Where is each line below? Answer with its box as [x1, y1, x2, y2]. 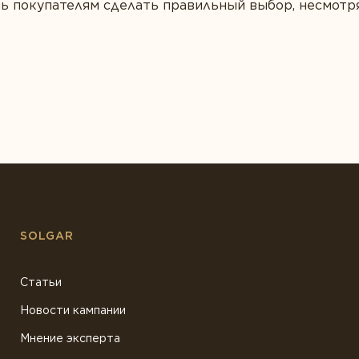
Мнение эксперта [19, 332, 120, 345]
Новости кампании [19, 304, 126, 317]
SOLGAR [19, 229, 75, 242]
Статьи [19, 276, 62, 288]
